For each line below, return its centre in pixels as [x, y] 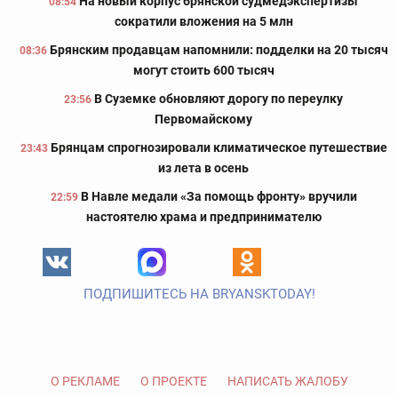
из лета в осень [203, 168]
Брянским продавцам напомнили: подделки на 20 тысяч [219, 50]
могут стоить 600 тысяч [203, 71]
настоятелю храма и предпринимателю [203, 217]
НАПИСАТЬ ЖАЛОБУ [287, 382]
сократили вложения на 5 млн [203, 22]
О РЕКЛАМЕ [85, 382]
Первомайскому [203, 119]
